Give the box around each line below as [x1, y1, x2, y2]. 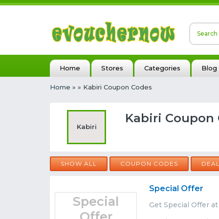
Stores [101, 64, 123, 72]
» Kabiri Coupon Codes [78, 83, 152, 91]
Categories [144, 64, 180, 72]
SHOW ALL [61, 160, 97, 167]
